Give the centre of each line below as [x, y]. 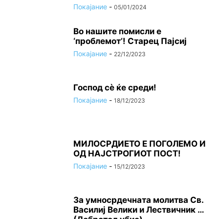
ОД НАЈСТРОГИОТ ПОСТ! [127, 154]
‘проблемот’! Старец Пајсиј [130, 41]
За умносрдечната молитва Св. [138, 200]
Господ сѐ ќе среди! [115, 88]
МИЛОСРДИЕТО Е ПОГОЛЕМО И [140, 144]
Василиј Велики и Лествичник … [139, 210]
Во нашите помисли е [117, 32]
